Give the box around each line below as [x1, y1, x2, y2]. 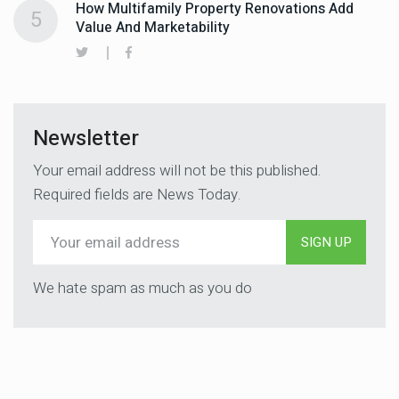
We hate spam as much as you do [33, 277, 252, 299]
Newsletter [33, 123, 139, 154]
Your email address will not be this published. [33, 159, 321, 182]
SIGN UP [300, 232, 352, 252]
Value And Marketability [76, 17, 230, 38]
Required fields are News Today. [33, 183, 240, 206]
